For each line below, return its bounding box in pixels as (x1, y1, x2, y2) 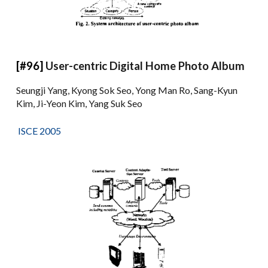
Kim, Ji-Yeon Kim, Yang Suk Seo (16, 97, 143, 109)
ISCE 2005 (16, 124, 62, 136)
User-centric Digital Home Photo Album (45, 59, 245, 72)
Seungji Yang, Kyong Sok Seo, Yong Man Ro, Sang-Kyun (16, 84, 238, 96)
